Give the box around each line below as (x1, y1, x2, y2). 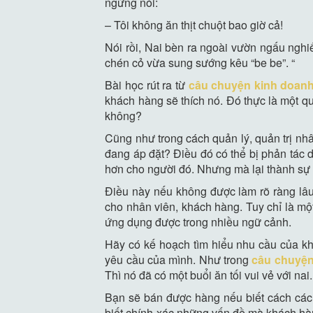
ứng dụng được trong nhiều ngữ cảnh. (105, 213, 292, 230)
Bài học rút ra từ (105, 76, 189, 93)
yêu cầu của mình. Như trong (105, 251, 252, 268)
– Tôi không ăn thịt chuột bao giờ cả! (105, 16, 284, 33)
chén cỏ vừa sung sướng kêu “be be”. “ (105, 54, 296, 71)
